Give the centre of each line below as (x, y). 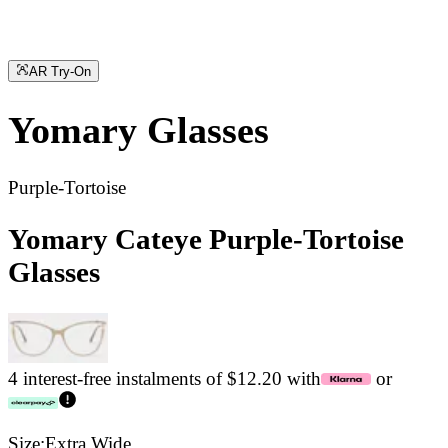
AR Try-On (60, 72)
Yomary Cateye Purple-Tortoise (206, 239)
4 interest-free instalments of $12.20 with (164, 378)
